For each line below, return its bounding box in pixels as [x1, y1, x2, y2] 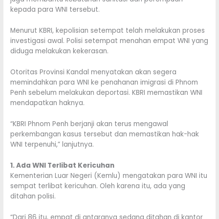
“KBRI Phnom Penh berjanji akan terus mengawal [10, 119, 169, 129]
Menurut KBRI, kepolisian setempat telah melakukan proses [10, 26, 205, 36]
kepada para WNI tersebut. [10, 5, 100, 15]
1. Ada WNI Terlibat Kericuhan [10, 160, 115, 170]
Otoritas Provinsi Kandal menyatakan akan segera [10, 67, 177, 77]
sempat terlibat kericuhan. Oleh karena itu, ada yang [10, 181, 186, 191]
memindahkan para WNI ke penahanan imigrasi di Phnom [10, 78, 198, 88]
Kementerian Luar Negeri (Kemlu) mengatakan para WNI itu [10, 171, 208, 180]
